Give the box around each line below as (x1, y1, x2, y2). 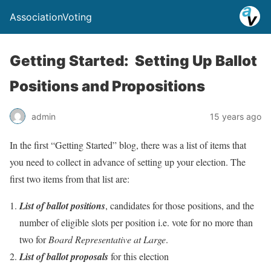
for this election (108, 250, 169, 263)
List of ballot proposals (19, 250, 108, 263)
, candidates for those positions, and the (105, 199, 254, 212)
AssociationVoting (10, 11, 92, 23)
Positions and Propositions (10, 77, 205, 95)
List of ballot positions (19, 199, 105, 212)
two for (19, 233, 48, 246)
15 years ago (210, 111, 261, 122)
